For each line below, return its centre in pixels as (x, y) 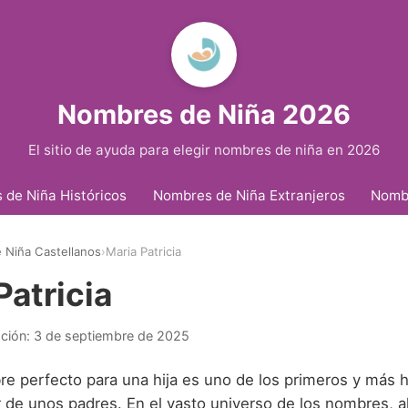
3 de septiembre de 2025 (112, 335)
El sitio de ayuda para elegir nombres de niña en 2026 (204, 150)
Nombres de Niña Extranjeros (249, 195)
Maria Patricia (143, 252)
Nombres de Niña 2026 (204, 114)
